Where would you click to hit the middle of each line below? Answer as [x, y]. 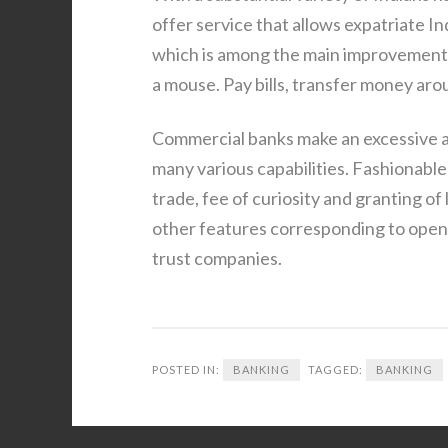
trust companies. [217, 258]
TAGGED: [337, 369]
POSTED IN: [187, 369]
